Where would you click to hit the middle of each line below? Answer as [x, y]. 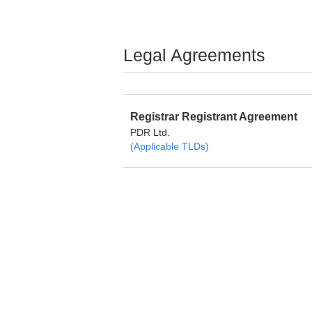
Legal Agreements [194, 55]
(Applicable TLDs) [170, 146]
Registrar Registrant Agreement [214, 117]
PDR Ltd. [150, 132]
